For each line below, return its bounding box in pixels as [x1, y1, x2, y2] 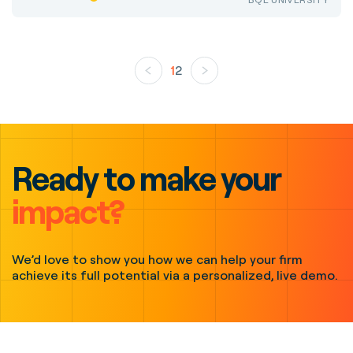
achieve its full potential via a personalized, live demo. [12, 267, 338, 283]
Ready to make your [12, 157, 281, 199]
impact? [12, 190, 124, 232]
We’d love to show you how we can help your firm [12, 251, 303, 267]
